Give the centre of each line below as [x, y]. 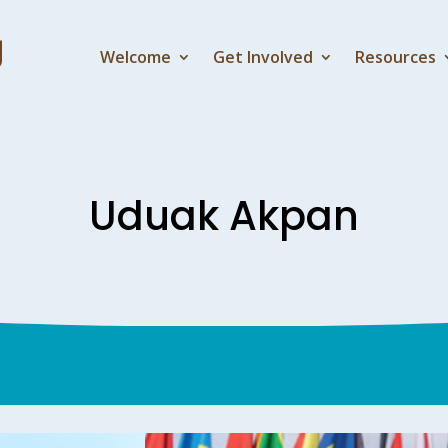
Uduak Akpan [224, 216]
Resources [396, 56]
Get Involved [263, 56]
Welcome [136, 56]
